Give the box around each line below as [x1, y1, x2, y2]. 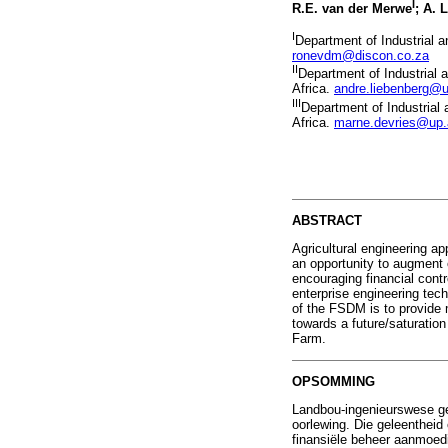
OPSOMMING [292, 373, 375, 389]
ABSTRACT [292, 213, 362, 229]
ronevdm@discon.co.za [292, 47, 429, 63]
